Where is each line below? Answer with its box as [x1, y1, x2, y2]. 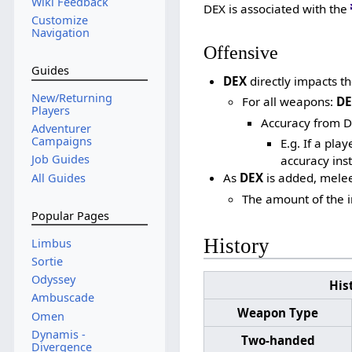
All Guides [31, 170, 86, 185]
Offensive [203, 41, 279, 63]
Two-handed [240, 332, 315, 349]
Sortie [31, 253, 63, 269]
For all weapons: [242, 93, 336, 110]
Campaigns [31, 134, 92, 149]
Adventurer [31, 121, 91, 137]
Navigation [31, 24, 90, 40]
